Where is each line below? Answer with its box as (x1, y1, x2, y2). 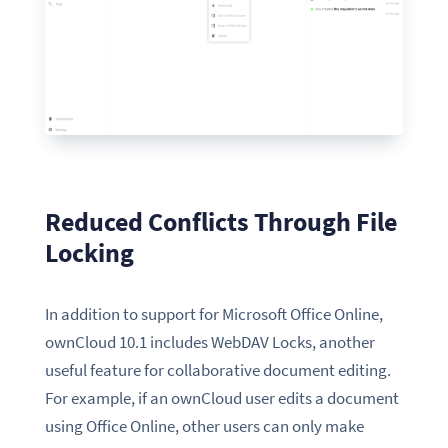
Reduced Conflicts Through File (44, 204, 397, 238)
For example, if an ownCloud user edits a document (44, 386, 399, 409)
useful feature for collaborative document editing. (44, 358, 391, 381)
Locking (44, 235, 134, 269)
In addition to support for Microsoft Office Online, (44, 302, 383, 325)
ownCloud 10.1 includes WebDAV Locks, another (44, 330, 375, 353)
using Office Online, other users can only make (44, 414, 364, 437)
